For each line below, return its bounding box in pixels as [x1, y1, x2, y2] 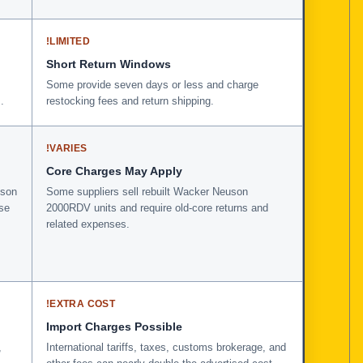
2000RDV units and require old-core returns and [46, 201, 268, 214]
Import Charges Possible [46, 319, 182, 333]
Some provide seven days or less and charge [46, 78, 258, 91]
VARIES [49, 142, 88, 154]
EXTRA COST [49, 297, 115, 310]
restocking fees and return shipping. [46, 94, 214, 107]
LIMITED [49, 35, 90, 47]
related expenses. [46, 217, 130, 230]
